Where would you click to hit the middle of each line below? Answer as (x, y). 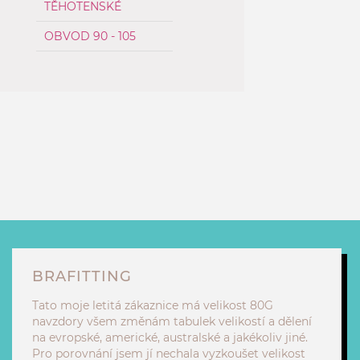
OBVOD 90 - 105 (90, 36)
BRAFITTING (82, 276)
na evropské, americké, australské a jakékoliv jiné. (170, 337)
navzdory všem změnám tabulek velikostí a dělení (172, 321)
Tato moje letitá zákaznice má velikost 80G (153, 305)
